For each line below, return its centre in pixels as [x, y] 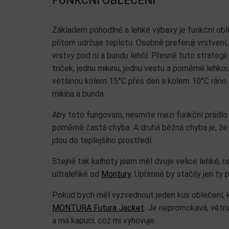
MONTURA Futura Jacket [98, 208]
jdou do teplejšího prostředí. [102, 140]
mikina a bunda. [79, 94]
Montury [116, 174]
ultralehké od [77, 174]
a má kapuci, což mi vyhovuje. [104, 220]
